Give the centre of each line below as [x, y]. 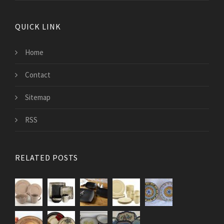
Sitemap [38, 97]
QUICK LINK [38, 27]
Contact [38, 75]
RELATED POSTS [46, 158]
